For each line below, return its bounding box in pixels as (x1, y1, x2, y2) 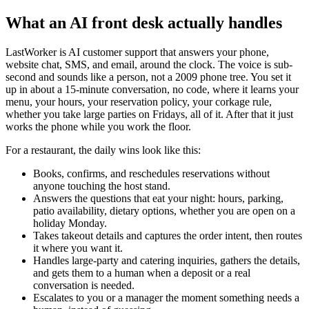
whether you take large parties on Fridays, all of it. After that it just (6, 108, 293, 121)
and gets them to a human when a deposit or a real (33, 267, 250, 279)
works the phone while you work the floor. (6, 121, 191, 133)
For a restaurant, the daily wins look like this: (6, 144, 201, 157)
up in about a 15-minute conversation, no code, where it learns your (6, 83, 299, 96)
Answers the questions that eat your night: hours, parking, (33, 192, 283, 205)
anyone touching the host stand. (33, 180, 170, 192)
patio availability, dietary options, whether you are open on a (33, 205, 295, 217)
